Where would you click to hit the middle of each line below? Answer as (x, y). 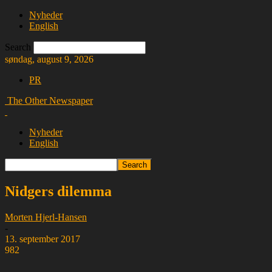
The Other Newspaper (50, 100)
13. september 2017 (42, 239)
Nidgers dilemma (58, 191)
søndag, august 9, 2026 (49, 59)
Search (18, 47)
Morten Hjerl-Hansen (46, 217)
